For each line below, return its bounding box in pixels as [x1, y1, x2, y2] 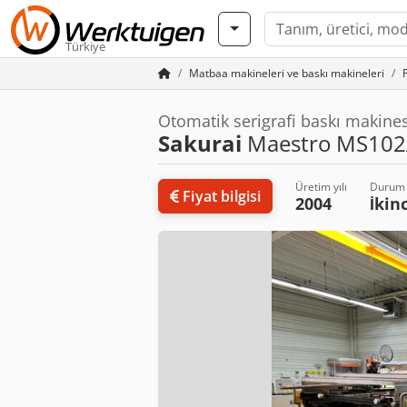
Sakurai [158, 128, 242, 158]
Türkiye [65, 38, 105, 55]
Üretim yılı [295, 179, 348, 194]
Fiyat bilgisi [183, 186, 262, 206]
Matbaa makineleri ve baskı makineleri [189, 65, 384, 81]
